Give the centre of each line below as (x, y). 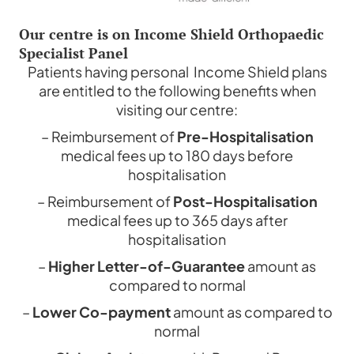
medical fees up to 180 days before (177, 156)
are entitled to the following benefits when (177, 91)
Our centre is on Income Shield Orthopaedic (171, 34)
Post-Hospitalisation (245, 201)
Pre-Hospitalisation (245, 137)
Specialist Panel (73, 53)
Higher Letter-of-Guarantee (147, 266)
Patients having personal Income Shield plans (177, 72)
